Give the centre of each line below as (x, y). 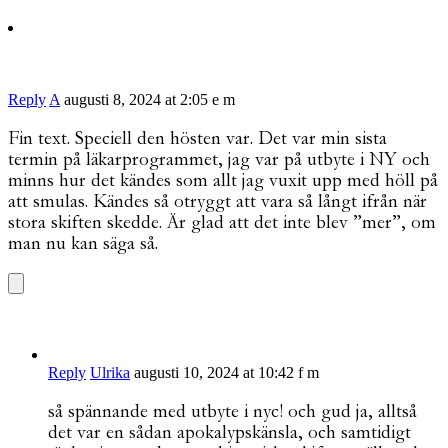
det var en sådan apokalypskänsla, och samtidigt (229, 432)
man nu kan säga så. (83, 243)
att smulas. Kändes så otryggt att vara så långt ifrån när (217, 201)
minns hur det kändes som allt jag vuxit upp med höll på (223, 180)
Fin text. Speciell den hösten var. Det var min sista (197, 138)
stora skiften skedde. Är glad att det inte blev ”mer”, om (222, 222)
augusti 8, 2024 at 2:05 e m (149, 99)
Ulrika (110, 372)
